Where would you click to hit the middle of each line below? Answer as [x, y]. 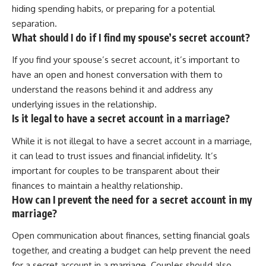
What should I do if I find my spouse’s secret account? [131, 37]
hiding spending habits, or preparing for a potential [113, 8]
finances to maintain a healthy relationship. [97, 185]
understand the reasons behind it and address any [112, 90]
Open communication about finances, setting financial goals [131, 236]
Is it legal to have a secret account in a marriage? [121, 118]
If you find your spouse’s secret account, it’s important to [126, 60]
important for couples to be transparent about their [116, 170]
